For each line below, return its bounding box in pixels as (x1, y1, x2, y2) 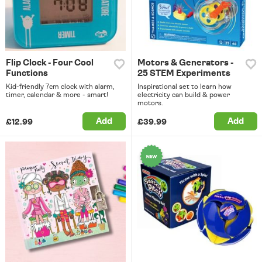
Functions (6, 69, 48, 78)
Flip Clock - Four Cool (6, 58, 94, 68)
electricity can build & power (137, 91, 230, 99)
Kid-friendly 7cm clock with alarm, (6, 83, 115, 91)
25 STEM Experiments (137, 69, 230, 78)
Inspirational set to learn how (137, 83, 232, 91)
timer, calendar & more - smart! (6, 91, 108, 99)
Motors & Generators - (137, 58, 233, 68)
